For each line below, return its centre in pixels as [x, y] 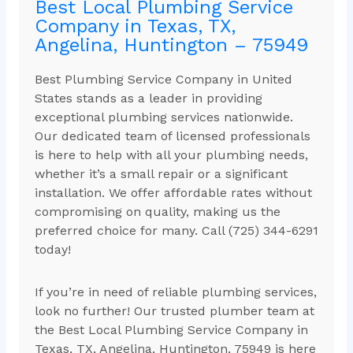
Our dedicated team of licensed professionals [172, 136]
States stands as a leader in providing [148, 98]
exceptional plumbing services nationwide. [163, 117]
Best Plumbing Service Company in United [163, 80]
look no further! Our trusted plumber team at [174, 311]
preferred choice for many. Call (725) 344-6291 [176, 231]
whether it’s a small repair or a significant [161, 174]
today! [52, 250]
